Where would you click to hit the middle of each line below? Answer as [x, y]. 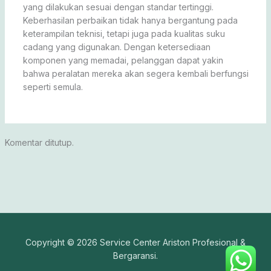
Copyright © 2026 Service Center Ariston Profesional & [135, 242]
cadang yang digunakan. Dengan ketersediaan [116, 47]
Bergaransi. [135, 255]
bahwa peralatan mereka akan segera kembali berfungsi [135, 73]
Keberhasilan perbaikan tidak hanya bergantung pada [130, 20]
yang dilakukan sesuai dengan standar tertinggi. [118, 7]
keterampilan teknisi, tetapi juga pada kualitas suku [124, 33]
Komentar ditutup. [39, 142]
